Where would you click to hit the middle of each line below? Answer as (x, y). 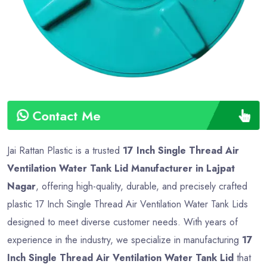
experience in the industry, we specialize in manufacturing (125, 240)
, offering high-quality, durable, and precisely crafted (142, 186)
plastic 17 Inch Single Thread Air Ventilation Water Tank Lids (128, 204)
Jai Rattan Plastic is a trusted (65, 150)
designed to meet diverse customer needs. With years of (122, 222)
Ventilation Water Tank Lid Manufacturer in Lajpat (121, 168)
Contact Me (70, 115)
